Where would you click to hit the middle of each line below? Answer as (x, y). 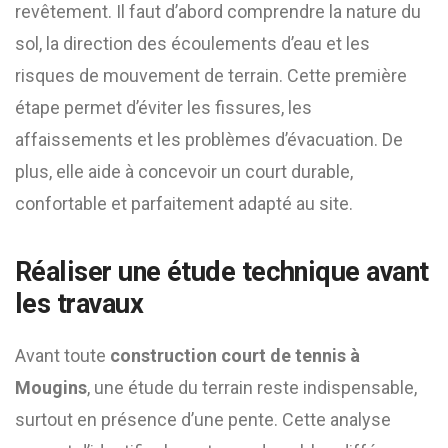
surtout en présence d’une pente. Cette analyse (203, 419)
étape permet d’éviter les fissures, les (163, 107)
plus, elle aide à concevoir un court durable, (184, 171)
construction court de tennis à (235, 355)
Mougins (51, 387)
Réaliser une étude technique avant (222, 272)
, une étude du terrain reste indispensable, (252, 387)
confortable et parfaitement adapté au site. (184, 203)
